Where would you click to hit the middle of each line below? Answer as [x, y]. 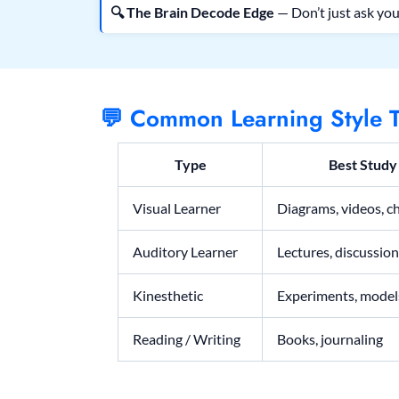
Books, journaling [330, 339]
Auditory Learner [185, 252]
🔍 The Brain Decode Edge [192, 12]
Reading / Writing [187, 339]
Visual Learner [177, 208]
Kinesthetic [168, 296]
